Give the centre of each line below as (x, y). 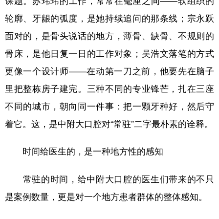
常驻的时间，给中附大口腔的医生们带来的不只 (109, 178)
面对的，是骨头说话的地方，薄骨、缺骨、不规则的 (109, 35)
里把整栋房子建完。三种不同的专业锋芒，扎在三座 (109, 88)
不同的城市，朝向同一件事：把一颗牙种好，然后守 (109, 106)
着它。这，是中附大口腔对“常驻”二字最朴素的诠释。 (109, 123)
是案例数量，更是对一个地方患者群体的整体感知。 (106, 196)
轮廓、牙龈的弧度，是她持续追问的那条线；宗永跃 (109, 18)
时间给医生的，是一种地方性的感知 (88, 151)
